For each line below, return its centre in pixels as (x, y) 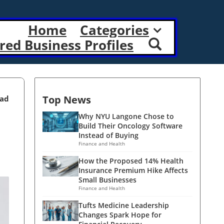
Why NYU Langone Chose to (126, 116)
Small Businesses (107, 180)
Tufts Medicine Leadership (124, 205)
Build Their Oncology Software (130, 126)
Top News (67, 100)
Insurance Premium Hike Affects (133, 170)
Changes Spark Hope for (120, 215)
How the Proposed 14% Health (131, 161)
